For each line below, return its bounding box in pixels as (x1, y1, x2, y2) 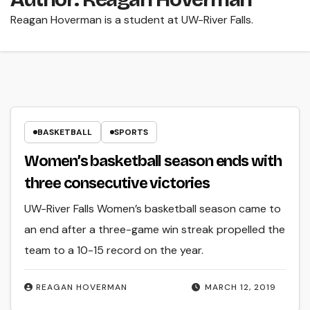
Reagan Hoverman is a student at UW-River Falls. (10, 12, 253, 28)
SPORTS (114, 126, 149, 138)
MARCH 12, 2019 (204, 282, 276, 293)
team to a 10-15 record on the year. (24, 242, 204, 257)
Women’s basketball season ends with (24, 152, 282, 170)
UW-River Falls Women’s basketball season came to (24, 201, 282, 216)
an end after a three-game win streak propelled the (24, 221, 286, 237)
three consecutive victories (24, 174, 210, 192)
